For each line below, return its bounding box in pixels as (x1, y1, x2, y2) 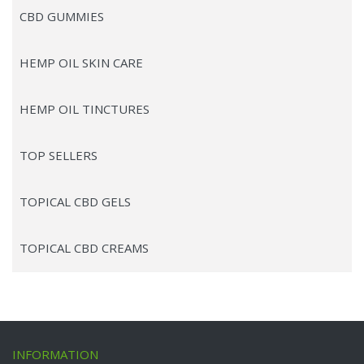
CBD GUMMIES (19, 8, 104, 25)
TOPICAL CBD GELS (19, 193, 131, 210)
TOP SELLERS (19, 147, 97, 164)
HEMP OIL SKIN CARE (19, 54, 143, 71)
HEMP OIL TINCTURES (19, 101, 149, 118)
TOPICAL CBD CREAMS (19, 240, 149, 257)
